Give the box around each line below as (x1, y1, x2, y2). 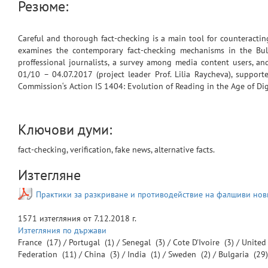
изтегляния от (37, 213, 94, 224)
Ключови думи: (18, 120, 112, 139)
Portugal (69, 237, 102, 248)
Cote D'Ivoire (173, 237, 222, 248)
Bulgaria (218, 249, 251, 260)
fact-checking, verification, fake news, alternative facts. (18, 144, 215, 155)
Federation (18, 249, 60, 260)
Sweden (168, 249, 199, 260)
